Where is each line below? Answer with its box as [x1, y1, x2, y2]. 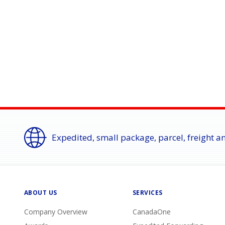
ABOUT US [24, 188, 57, 197]
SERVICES [133, 188, 163, 197]
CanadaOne [133, 207, 171, 216]
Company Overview [24, 207, 87, 216]
